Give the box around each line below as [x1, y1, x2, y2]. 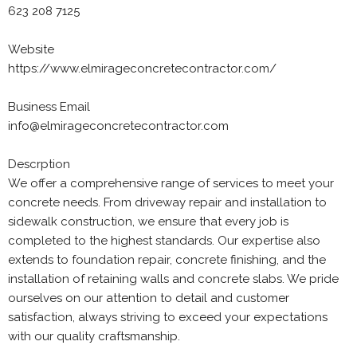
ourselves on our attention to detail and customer [8, 291, 289, 305]
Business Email [8, 100, 90, 114]
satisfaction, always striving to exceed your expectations [8, 310, 328, 324]
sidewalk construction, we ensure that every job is [8, 214, 288, 229]
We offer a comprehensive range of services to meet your [8, 176, 334, 190]
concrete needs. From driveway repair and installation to [8, 195, 327, 210]
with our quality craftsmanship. [8, 329, 180, 343]
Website [8, 42, 54, 57]
